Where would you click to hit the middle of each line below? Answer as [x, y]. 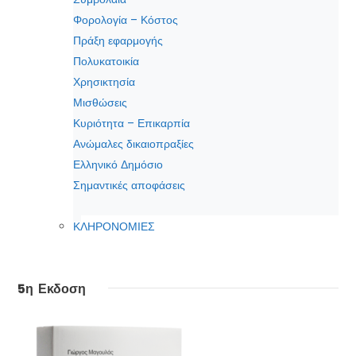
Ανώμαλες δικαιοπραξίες [133, 144]
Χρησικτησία [104, 82]
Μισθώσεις [100, 103]
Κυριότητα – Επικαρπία [132, 124]
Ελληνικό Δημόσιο [118, 165]
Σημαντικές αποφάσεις [129, 186]
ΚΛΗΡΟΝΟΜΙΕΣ [114, 227]
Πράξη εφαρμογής [118, 41]
